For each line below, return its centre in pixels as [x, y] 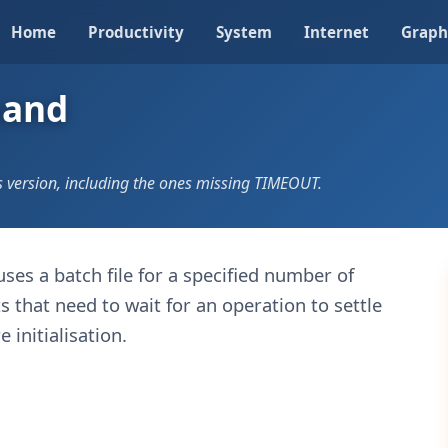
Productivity [136, 32]
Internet [336, 32]
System [244, 32]
